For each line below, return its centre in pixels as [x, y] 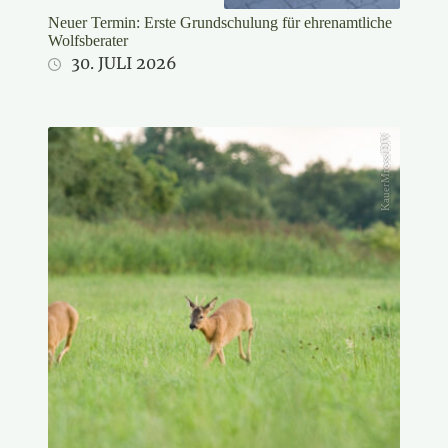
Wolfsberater [88, 40]
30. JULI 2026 [123, 62]
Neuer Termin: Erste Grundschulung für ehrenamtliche [220, 22]
